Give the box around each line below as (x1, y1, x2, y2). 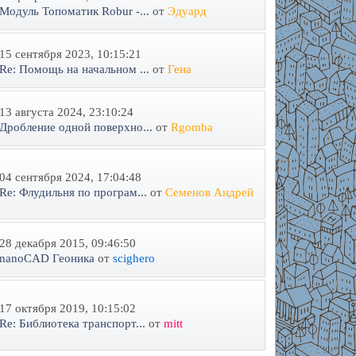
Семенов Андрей (164, 186, 253, 199)
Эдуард (167, 4, 207, 17)
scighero (112, 251, 155, 265)
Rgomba (170, 120, 213, 133)
